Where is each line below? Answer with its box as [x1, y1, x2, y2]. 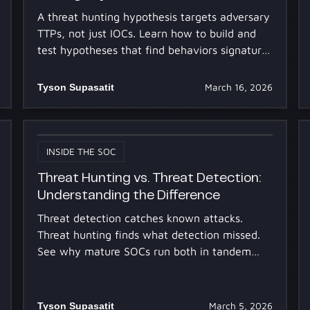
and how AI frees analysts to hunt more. [37, 261, 239, 274]
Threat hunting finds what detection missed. [37, 228, 260, 241]
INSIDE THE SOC [46, 145, 116, 157]
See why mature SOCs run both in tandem [37, 244, 251, 257]
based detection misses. [37, 60, 158, 73]
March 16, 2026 [205, 81, 273, 93]
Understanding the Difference [37, 189, 220, 203]
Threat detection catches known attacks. [37, 211, 243, 224]
